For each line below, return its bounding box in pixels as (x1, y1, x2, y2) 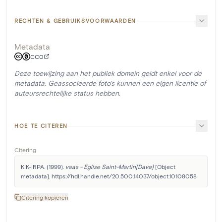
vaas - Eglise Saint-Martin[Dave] (65, 163, 154, 170)
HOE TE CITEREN (14, 122, 68, 129)
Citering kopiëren (21, 194, 68, 201)
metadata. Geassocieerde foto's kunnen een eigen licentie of (14, 79, 206, 87)
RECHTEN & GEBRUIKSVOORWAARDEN (14, 17, 136, 24)
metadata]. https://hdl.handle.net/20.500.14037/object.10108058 (21, 172, 197, 179)
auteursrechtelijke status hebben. (14, 89, 120, 97)
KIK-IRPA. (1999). (21, 163, 65, 170)
